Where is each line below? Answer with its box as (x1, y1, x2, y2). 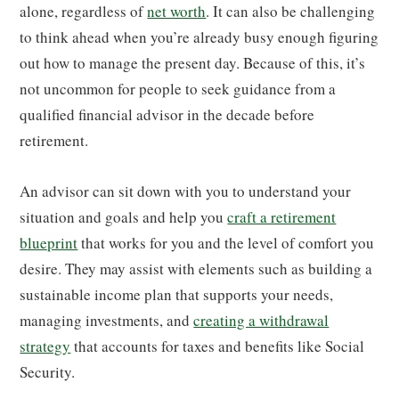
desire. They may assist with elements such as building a (20, 257, 373, 279)
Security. (20, 361, 76, 382)
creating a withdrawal (193, 309, 330, 330)
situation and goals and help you (20, 206, 228, 227)
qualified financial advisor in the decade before (20, 103, 315, 125)
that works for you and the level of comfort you (77, 232, 375, 253)
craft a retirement (227, 206, 337, 227)
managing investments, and (20, 309, 194, 330)
